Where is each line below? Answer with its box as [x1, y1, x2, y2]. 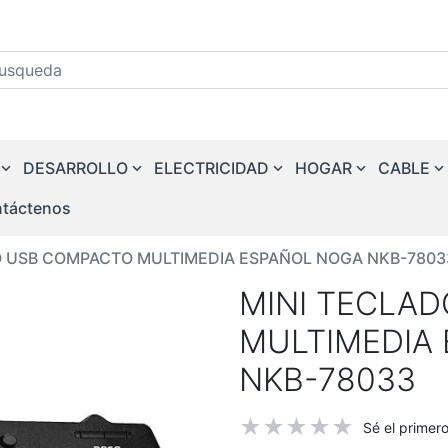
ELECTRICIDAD [154, 158, 269, 178]
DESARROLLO [23, 158, 128, 178]
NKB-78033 [239, 360, 416, 399]
